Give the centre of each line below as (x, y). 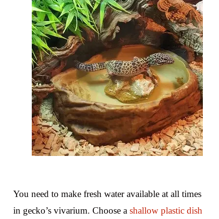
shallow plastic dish (166, 211)
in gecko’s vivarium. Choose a (71, 211)
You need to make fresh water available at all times (107, 194)
